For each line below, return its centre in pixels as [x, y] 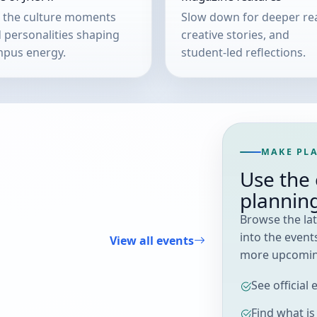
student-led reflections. [243, 52]
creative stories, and [235, 34]
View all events [151, 241]
